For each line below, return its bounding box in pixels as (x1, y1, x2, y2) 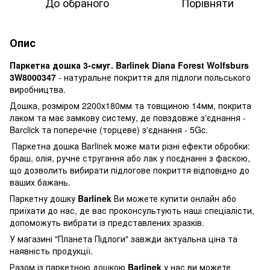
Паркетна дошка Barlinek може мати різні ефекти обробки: (10, 139, 250, 152)
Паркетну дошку (10, 192, 78, 204)
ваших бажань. (10, 175, 71, 188)
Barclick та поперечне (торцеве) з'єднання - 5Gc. (10, 123, 208, 136)
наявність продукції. (10, 244, 93, 257)
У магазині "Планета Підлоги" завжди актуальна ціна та (10, 232, 237, 245)
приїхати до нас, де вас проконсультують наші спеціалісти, (10, 204, 254, 216)
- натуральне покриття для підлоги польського (58, 71, 251, 83)
